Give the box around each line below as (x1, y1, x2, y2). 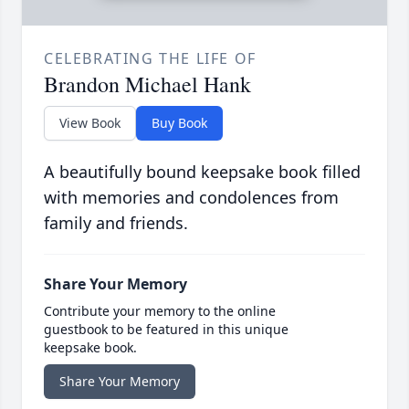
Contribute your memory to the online (44, 301, 276, 320)
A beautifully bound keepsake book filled (44, 160, 361, 183)
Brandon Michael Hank (44, 68, 251, 99)
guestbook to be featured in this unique (44, 320, 288, 338)
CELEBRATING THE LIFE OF (44, 47, 257, 68)
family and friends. (44, 211, 188, 234)
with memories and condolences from (44, 185, 339, 208)
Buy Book (152, 113, 207, 131)
